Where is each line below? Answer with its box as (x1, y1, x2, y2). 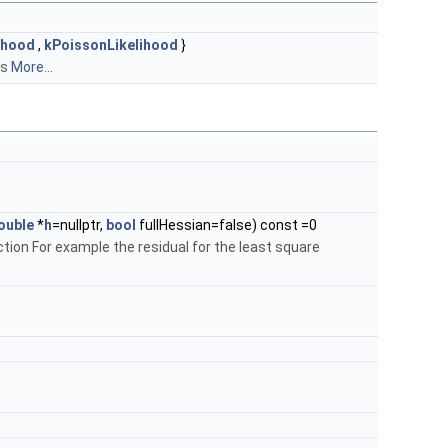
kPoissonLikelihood (44, 36, 178, 53)
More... (11, 58, 53, 75)
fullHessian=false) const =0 (136, 216, 317, 233)
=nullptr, (52, 216, 106, 233)
